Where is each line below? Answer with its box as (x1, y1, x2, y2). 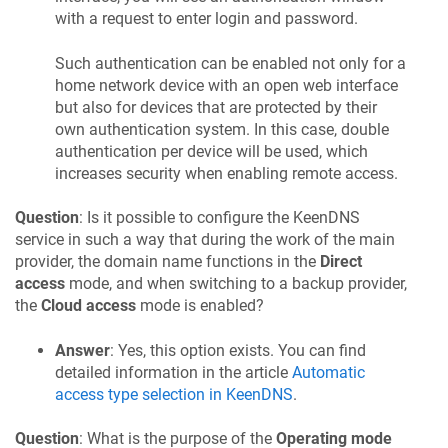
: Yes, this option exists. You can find (110, 340, 366, 360)
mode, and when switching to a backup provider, (65, 274, 407, 294)
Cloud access (41, 296, 136, 316)
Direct (320, 252, 362, 272)
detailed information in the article (55, 362, 292, 382)
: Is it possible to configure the (79, 208, 293, 228)
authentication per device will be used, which (55, 141, 368, 161)
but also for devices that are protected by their (55, 97, 377, 117)
